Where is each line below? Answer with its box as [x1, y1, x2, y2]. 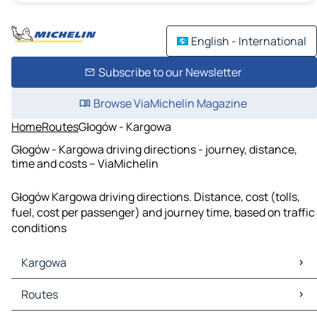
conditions [11, 220, 67, 236]
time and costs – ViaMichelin [11, 155, 158, 171]
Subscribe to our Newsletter [98, 64, 242, 80]
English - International [191, 33, 306, 49]
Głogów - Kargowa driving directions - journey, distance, [11, 141, 297, 157]
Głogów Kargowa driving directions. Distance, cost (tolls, [11, 189, 300, 205]
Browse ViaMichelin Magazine [93, 96, 247, 111]
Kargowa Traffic [14, 294, 96, 311]
